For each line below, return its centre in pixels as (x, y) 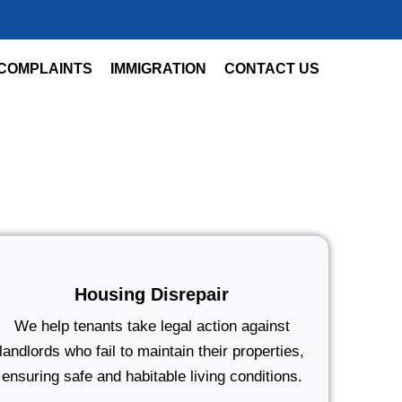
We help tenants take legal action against (152, 326)
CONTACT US (272, 69)
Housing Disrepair (152, 294)
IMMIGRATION (158, 69)
